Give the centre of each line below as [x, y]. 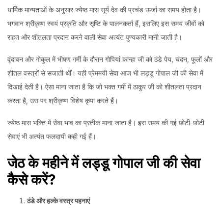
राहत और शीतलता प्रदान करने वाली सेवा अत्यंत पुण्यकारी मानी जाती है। [95, 37]
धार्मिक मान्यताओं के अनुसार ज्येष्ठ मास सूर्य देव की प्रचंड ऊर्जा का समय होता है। [104, 10]
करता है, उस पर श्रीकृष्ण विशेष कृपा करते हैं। [63, 101]
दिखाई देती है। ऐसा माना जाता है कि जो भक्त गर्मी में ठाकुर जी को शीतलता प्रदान [104, 87]
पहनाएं [82, 200]
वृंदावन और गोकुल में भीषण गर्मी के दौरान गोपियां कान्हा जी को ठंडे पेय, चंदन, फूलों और [110, 59]
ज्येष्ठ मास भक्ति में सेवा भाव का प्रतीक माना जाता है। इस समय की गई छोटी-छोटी [106, 123]
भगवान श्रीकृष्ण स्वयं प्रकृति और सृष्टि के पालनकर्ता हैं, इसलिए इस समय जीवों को [106, 24]
